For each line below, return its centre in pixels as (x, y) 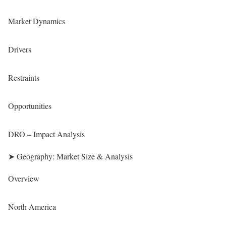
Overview (24, 178)
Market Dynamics (37, 21)
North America (32, 207)
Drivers (20, 49)
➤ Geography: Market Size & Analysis (70, 156)
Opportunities (30, 106)
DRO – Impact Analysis (46, 134)
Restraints (24, 77)
